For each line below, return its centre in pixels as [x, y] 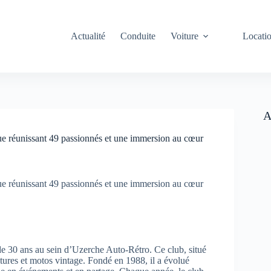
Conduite [138, 36]
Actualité [88, 36]
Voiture [185, 36]
